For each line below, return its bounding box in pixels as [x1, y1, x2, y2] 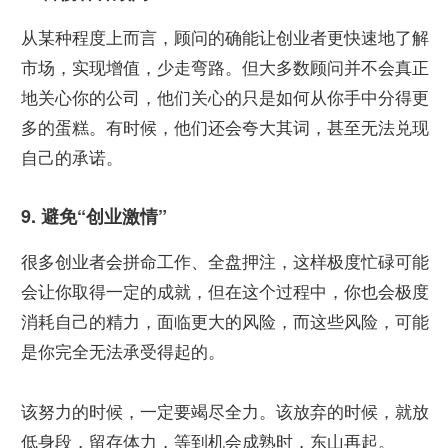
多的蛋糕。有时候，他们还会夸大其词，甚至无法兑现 [21, 119, 429, 138]
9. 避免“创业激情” [21, 203, 167, 229]
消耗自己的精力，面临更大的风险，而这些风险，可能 [21, 313, 429, 332]
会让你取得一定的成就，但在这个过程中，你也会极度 [21, 283, 429, 302]
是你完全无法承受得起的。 [21, 343, 225, 362]
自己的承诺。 [21, 149, 123, 168]
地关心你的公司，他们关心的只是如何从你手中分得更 [21, 89, 429, 108]
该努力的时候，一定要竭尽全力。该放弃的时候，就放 [21, 403, 429, 422]
